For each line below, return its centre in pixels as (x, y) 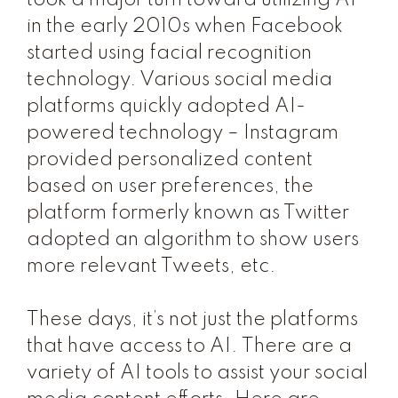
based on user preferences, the (170, 187)
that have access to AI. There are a (189, 346)
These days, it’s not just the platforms (192, 320)
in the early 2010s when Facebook (185, 27)
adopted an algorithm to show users (193, 240)
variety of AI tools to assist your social (197, 373)
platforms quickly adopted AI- (166, 107)
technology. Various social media (179, 80)
